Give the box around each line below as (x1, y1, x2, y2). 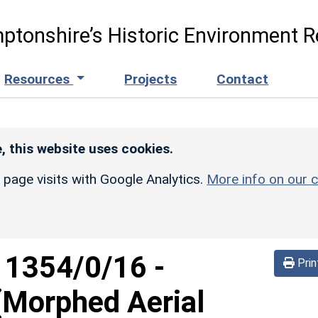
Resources (4, 70, 74, 87)
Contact (216, 70, 269, 87)
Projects (124, 70, 177, 87)
